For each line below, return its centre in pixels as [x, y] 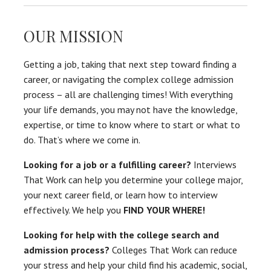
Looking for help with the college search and [121, 235]
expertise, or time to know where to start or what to [132, 125]
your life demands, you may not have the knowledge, [130, 110]
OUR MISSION [73, 36]
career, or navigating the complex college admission [129, 80]
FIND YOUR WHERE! [164, 210]
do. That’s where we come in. [82, 140]
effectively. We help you [73, 210]
